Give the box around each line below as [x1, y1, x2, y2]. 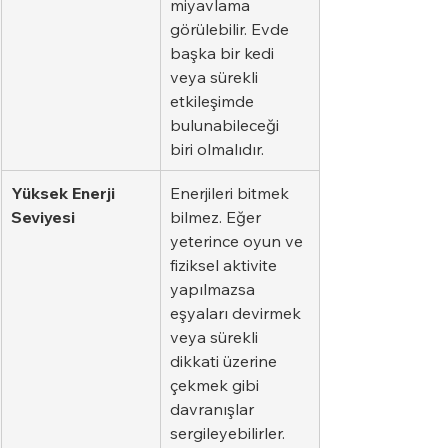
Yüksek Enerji [11, 182, 119, 203]
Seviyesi [11, 206, 75, 227]
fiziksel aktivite [170, 254, 281, 275]
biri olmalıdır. [170, 138, 264, 159]
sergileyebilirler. [170, 422, 285, 443]
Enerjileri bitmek [170, 182, 293, 203]
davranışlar [170, 398, 258, 419]
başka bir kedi [170, 42, 278, 63]
